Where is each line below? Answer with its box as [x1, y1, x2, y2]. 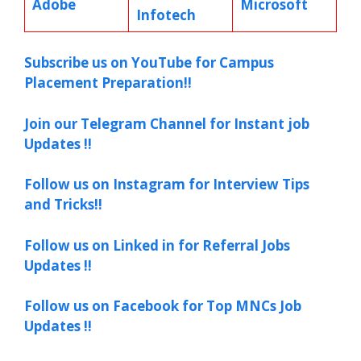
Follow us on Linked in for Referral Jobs [24, 235, 290, 255]
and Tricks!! [24, 195, 102, 214]
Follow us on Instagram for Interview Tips [24, 175, 309, 193]
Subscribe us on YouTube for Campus [24, 53, 274, 72]
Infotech [135, 5, 196, 24]
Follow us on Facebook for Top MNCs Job [24, 297, 301, 315]
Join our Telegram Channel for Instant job [24, 114, 309, 133]
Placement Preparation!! [24, 73, 192, 92]
